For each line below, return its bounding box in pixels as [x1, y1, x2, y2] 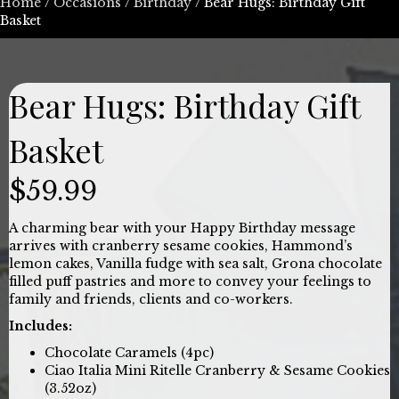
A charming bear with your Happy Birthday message [9, 219, 355, 236]
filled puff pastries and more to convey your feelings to [9, 273, 371, 289]
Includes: [9, 317, 72, 334]
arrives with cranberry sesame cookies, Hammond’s [9, 237, 353, 254]
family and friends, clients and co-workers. [9, 290, 293, 307]
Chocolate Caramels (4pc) [45, 344, 214, 361]
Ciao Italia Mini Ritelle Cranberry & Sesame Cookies [45, 362, 390, 379]
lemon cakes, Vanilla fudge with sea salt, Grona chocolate [9, 255, 382, 272]
